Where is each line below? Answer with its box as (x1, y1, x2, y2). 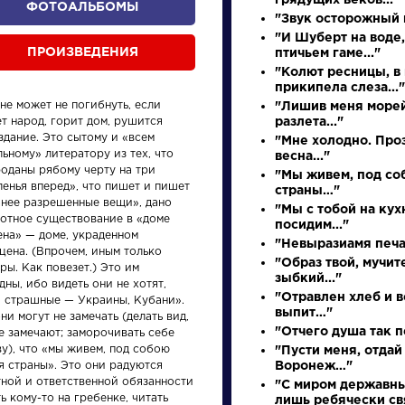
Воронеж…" (275, 361, 353, 372)
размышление (127, 386, 263, 402)
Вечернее (127, 363, 219, 379)
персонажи (259, 190, 344, 203)
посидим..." (275, 220, 349, 231)
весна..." (275, 151, 330, 162)
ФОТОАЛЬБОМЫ (26, 2, 138, 13)
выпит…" (275, 307, 333, 318)
